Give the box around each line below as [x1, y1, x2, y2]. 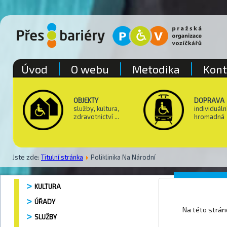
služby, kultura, [73, 104, 119, 112]
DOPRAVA [194, 96, 224, 104]
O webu [71, 62, 109, 75]
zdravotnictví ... [73, 112, 119, 121]
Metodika [132, 62, 180, 75]
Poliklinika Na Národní [91, 153, 156, 161]
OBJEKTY [73, 96, 98, 104]
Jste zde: [13, 153, 41, 161]
